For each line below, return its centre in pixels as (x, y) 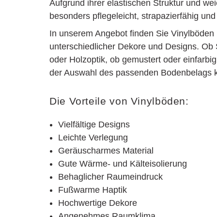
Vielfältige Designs (94, 124)
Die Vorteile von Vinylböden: (119, 101)
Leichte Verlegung (93, 137)
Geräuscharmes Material (106, 150)
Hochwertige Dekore (98, 203)
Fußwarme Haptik (93, 190)
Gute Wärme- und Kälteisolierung (123, 163)
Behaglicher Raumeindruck (110, 177)
